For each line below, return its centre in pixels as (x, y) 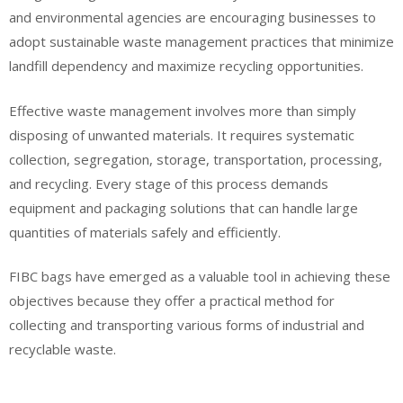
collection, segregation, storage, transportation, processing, (196, 159)
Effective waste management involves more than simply (183, 110)
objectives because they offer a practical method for (172, 301)
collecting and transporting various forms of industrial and (187, 325)
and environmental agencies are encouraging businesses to (193, 18)
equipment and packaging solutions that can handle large (184, 207)
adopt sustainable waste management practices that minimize (201, 42)
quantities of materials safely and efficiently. (145, 232)
